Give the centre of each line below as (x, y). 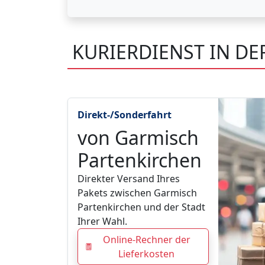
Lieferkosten (147, 254)
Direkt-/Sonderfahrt (125, 115)
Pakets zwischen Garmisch (137, 193)
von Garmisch (138, 138)
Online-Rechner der (146, 240)
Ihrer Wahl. (102, 222)
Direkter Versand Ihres (129, 179)
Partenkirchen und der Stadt (141, 207)
